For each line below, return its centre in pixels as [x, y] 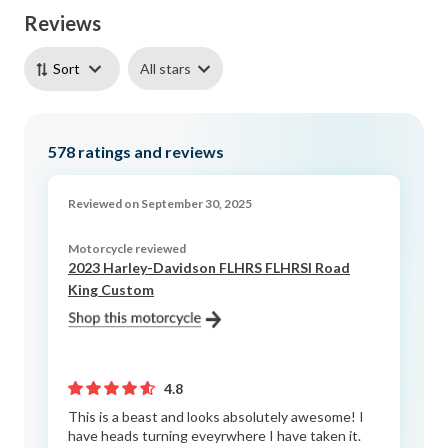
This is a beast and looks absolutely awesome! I [216, 416]
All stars [165, 68]
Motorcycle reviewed [127, 248]
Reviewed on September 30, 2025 [160, 203]
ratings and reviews [149, 151]
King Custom [111, 289]
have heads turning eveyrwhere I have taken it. [214, 435]
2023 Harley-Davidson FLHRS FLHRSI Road [209, 267]
